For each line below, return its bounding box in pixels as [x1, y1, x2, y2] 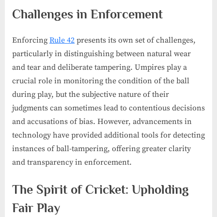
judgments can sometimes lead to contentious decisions [12, 103, 205, 113]
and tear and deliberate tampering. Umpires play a [12, 62, 187, 73]
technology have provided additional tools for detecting [12, 130, 205, 140]
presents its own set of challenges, [75, 35, 196, 46]
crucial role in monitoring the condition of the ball [12, 76, 189, 86]
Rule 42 [49, 35, 75, 46]
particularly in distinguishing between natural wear [12, 49, 191, 59]
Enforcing [12, 35, 49, 46]
